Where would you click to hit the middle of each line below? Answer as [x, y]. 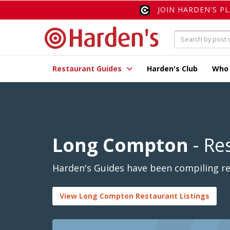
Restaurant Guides [88, 69]
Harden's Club [172, 69]
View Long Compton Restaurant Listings [135, 196]
